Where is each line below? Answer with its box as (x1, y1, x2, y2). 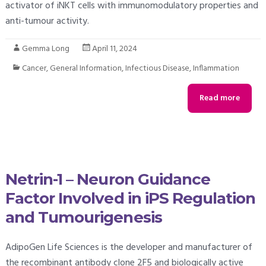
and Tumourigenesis (5, 208, 162, 227)
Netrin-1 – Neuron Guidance (5, 170, 210, 189)
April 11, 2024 (91, 42, 137, 56)
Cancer (21, 61, 46, 75)
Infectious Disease (125, 61, 189, 75)
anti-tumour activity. (5, 13, 89, 29)
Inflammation (192, 61, 239, 75)
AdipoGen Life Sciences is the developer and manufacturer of (5, 239, 252, 255)
